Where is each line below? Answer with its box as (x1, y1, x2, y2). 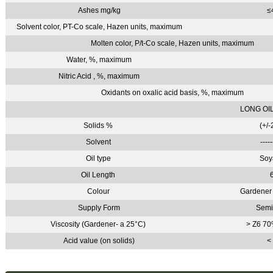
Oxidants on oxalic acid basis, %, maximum (101, 88, 244, 97)
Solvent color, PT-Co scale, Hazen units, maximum (16, 22, 182, 31)
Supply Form (78, 203, 121, 212)
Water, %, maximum (66, 55, 132, 64)
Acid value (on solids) (63, 236, 135, 245)
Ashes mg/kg (77, 5, 121, 15)
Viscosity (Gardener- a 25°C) (51, 219, 148, 229)
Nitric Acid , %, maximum (58, 71, 140, 80)
